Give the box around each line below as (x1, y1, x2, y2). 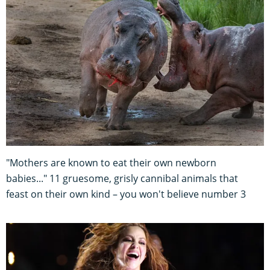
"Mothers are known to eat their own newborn (6, 156, 216, 170)
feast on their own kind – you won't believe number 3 (6, 187, 246, 201)
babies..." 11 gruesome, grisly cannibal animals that (6, 172, 238, 186)
